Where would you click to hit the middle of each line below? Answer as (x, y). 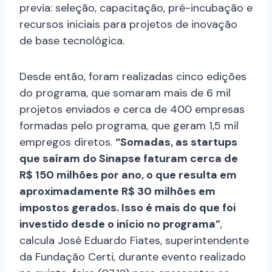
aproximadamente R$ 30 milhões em (117, 191)
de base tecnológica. (72, 40)
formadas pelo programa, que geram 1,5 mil (129, 125)
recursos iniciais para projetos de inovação (128, 24)
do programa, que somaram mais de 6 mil (125, 93)
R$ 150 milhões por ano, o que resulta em (128, 175)
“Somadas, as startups (176, 142)
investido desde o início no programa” (120, 224)
